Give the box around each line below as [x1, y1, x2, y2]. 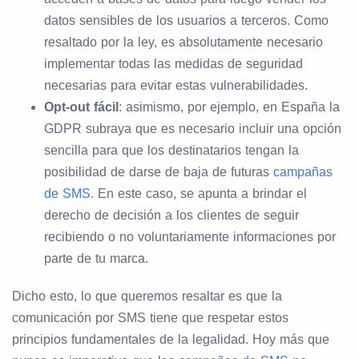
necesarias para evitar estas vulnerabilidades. [44, 79, 308, 93]
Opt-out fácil [44, 100, 119, 115]
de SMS [44, 187, 91, 201]
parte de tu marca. [44, 252, 148, 266]
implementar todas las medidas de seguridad [44, 57, 303, 71]
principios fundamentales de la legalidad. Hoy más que [12, 333, 329, 347]
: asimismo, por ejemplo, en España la [119, 100, 340, 115]
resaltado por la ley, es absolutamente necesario [44, 35, 323, 50]
